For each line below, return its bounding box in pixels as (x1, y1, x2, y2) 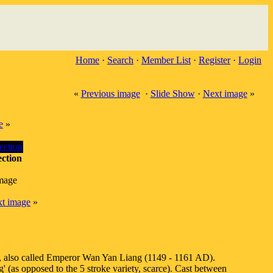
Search (107, 55, 133, 65)
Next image (202, 88, 247, 99)
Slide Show (150, 88, 195, 99)
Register (199, 55, 230, 65)
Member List (141, 55, 191, 65)
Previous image (80, 88, 140, 99)
